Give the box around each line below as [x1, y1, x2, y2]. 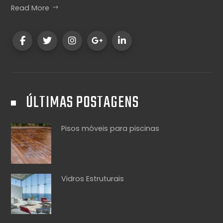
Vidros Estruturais [61, 174, 124, 184]
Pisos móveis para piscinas [61, 123, 160, 134]
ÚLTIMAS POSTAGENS [26, 90, 139, 116]
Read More [11, 3, 50, 13]
